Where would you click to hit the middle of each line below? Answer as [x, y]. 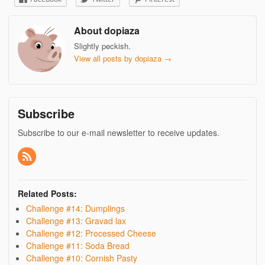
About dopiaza [107, 31]
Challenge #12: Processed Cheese [91, 233]
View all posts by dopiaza [119, 59]
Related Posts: [47, 193]
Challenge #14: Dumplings [75, 208]
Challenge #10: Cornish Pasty [82, 258]
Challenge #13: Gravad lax [76, 220]
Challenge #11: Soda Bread [78, 245]
